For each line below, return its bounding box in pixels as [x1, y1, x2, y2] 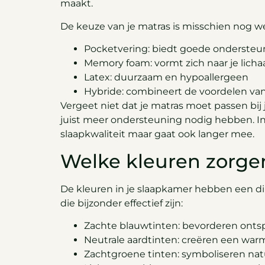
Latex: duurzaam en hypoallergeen [84, 72, 248, 83]
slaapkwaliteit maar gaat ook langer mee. [60, 128, 254, 140]
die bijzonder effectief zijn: [60, 197, 183, 209]
